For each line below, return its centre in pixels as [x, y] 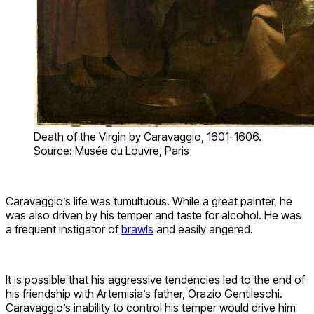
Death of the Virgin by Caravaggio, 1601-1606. [148, 136]
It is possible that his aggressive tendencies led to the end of [155, 279]
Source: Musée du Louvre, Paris [111, 150]
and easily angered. [203, 229]
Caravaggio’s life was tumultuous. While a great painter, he [149, 201]
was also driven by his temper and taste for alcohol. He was [153, 215]
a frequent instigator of [63, 229]
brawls [137, 229]
